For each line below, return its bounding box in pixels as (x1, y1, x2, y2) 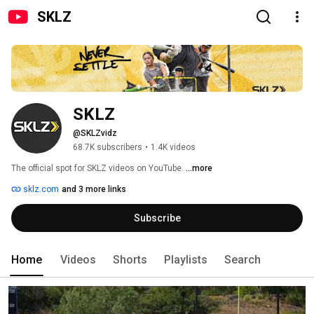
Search (224, 253, 261, 267)
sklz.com (21, 184, 59, 195)
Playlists (164, 253, 207, 267)
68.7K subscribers (73, 142, 142, 153)
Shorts (113, 253, 147, 267)
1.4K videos (151, 142, 196, 153)
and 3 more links (62, 184, 126, 195)
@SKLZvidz (73, 128, 117, 139)
